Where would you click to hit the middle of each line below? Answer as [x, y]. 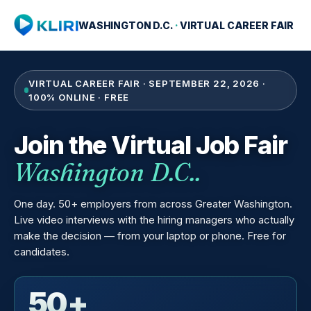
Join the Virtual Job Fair [151, 145]
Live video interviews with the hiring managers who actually [154, 219]
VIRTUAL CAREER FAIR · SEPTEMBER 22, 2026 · [147, 83]
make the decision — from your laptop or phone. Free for [150, 235]
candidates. [42, 251]
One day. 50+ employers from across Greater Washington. [153, 203]
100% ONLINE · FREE [79, 97]
